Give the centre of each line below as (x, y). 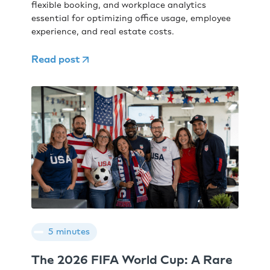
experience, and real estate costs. (103, 31)
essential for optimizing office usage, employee (131, 18)
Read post (56, 59)
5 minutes (69, 232)
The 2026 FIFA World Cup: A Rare (132, 260)
